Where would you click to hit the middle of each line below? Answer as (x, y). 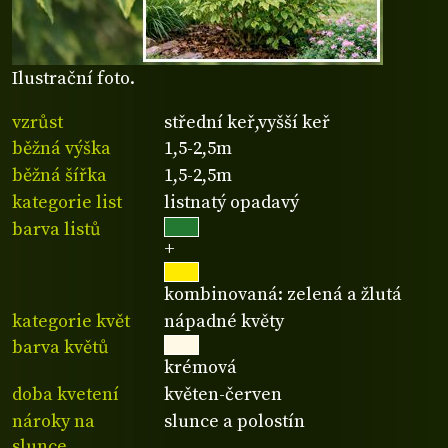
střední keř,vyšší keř (247, 122)
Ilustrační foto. (73, 79)
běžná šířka (59, 176)
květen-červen (223, 395)
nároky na (53, 422)
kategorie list (67, 202)
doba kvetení (65, 395)
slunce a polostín (235, 422)
